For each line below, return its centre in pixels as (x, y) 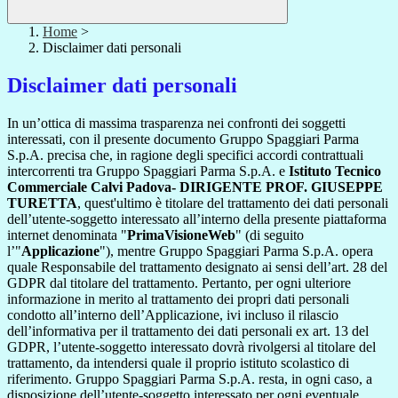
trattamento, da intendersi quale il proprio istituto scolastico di (178, 363)
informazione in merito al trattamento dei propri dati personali (178, 299)
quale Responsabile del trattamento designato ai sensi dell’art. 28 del (197, 267)
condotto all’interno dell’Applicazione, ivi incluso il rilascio (173, 315)
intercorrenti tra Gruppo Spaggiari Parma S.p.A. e (148, 171)
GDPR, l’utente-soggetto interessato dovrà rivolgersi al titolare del (191, 347)
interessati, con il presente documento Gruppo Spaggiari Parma (183, 139)
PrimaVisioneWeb (181, 235)
